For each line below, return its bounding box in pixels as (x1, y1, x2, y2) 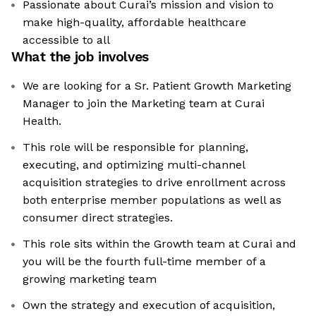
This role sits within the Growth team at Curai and (23, 237, 296, 251)
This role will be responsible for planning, (23, 140, 248, 154)
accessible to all (23, 33, 110, 47)
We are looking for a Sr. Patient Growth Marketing (23, 79, 291, 93)
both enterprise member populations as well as (23, 193, 281, 207)
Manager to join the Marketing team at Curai (23, 97, 265, 111)
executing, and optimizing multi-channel (23, 158, 245, 172)
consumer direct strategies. (23, 211, 173, 225)
